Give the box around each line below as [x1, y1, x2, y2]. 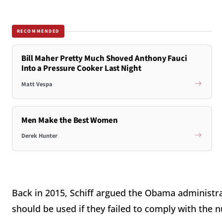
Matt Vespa [21, 79, 53, 89]
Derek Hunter [21, 131, 57, 141]
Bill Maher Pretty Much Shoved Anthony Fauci [21, 53, 187, 65]
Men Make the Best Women [21, 114, 118, 126]
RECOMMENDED [16, 27, 60, 35]
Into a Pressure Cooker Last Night [21, 62, 141, 75]
